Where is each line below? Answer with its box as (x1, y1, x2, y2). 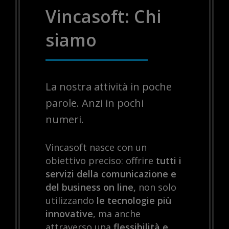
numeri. (45, 112, 84, 127)
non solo (136, 181, 176, 194)
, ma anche (93, 208, 141, 220)
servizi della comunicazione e (45, 168, 176, 180)
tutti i (156, 154, 181, 167)
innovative (45, 208, 93, 220)
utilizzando (45, 194, 97, 207)
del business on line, (45, 181, 136, 194)
